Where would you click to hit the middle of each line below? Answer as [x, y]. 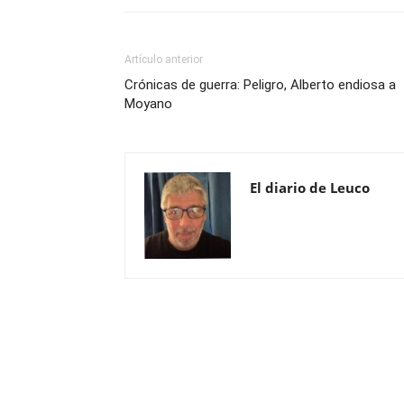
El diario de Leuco [310, 188]
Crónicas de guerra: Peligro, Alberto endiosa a [260, 85]
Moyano [148, 104]
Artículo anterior [164, 60]
